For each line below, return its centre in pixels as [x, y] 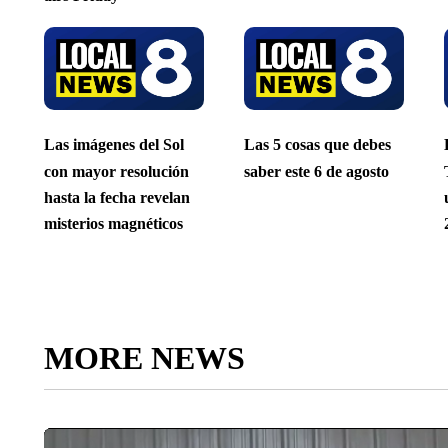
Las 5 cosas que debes [317, 145]
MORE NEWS [144, 357]
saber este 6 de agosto [316, 171]
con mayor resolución [116, 171]
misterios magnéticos [113, 224]
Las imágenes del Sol [113, 145]
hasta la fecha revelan [116, 197]
